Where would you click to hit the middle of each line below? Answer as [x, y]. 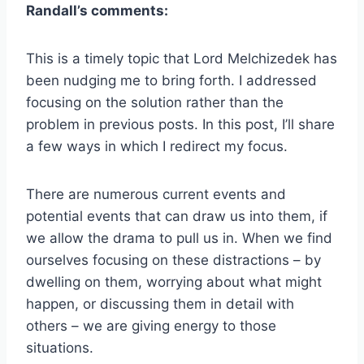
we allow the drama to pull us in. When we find [179, 238]
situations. [60, 348]
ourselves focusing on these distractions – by [173, 260]
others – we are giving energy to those [151, 326]
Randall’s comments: [97, 11]
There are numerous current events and [156, 195]
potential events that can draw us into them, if [177, 217]
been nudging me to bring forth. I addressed [171, 81]
